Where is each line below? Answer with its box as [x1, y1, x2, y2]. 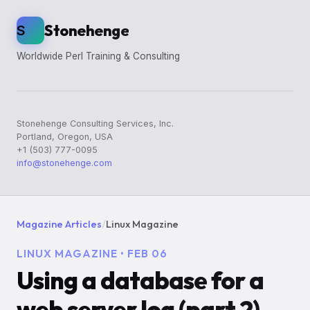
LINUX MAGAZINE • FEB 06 [17, 246, 167, 260]
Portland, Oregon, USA [17, 131, 113, 142]
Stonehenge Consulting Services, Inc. [17, 118, 174, 129]
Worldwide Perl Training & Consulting [17, 51, 180, 62]
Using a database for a [17, 264, 264, 295]
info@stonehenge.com [17, 157, 112, 168]
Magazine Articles [17, 217, 102, 230]
